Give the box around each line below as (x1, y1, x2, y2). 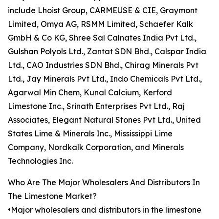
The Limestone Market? (8, 191, 97, 201)
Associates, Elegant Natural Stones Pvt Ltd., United (8, 115, 201, 125)
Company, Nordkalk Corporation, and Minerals (8, 142, 184, 153)
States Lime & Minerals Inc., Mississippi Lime (8, 129, 173, 139)
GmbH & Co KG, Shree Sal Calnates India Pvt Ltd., (8, 33, 197, 43)
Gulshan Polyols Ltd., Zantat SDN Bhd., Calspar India (8, 46, 206, 57)
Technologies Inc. (8, 156, 73, 166)
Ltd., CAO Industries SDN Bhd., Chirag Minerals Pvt (8, 60, 198, 70)
